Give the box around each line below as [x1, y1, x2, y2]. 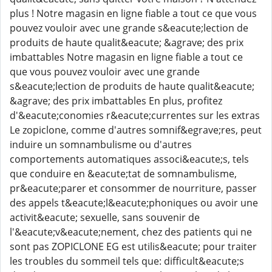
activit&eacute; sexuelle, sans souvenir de [10, 211, 200, 224]
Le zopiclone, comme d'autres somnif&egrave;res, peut [10, 123, 262, 137]
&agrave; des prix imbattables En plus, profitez [10, 94, 222, 107]
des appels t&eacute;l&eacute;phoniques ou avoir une [10, 196, 258, 209]
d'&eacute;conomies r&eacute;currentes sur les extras [10, 109, 260, 122]
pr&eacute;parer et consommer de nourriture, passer [10, 182, 257, 195]
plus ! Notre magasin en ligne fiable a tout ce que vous [10, 7, 257, 20]
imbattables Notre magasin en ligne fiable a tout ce [10, 50, 243, 64]
